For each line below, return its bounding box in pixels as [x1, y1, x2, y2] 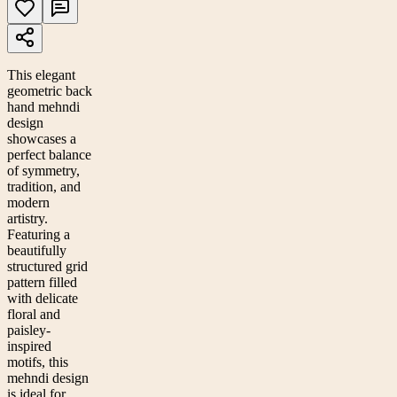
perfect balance [7, 147, 91, 163]
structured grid [7, 259, 88, 275]
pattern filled [7, 275, 77, 291]
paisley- [7, 323, 51, 339]
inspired [7, 339, 51, 354]
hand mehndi [7, 99, 80, 115]
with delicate [7, 291, 78, 307]
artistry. [7, 211, 48, 227]
